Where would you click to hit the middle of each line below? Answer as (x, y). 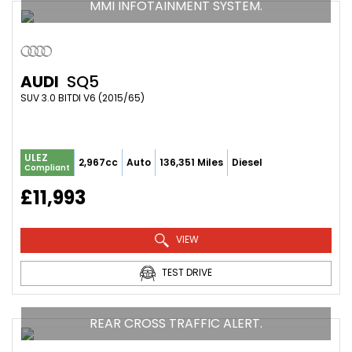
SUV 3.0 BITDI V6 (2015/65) (82, 97)
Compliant (47, 167)
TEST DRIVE (186, 272)
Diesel (247, 162)
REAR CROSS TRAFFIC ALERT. (176, 323)
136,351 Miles (191, 162)
